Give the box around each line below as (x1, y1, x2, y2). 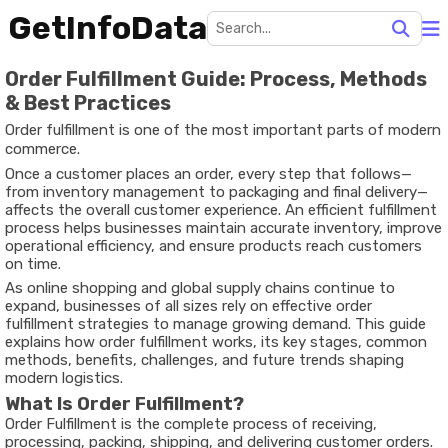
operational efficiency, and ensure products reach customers (5, 237, 422, 255)
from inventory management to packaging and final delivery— (5, 183, 428, 201)
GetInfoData (8, 9, 207, 47)
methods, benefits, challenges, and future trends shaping (5, 351, 404, 369)
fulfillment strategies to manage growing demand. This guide (5, 315, 426, 333)
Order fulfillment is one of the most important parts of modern (5, 121, 441, 139)
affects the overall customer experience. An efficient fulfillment (5, 201, 437, 219)
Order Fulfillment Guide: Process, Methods (5, 67, 427, 91)
